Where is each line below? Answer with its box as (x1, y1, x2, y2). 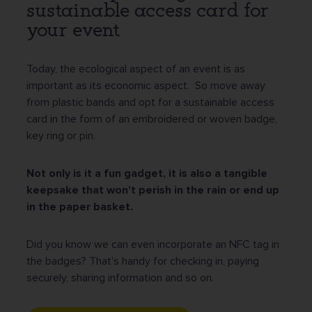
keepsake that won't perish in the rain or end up (26, 182, 279, 197)
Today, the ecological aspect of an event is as (26, 61, 245, 76)
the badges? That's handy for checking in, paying (26, 253, 259, 268)
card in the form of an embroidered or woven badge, (26, 111, 277, 126)
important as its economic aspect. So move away (26, 78, 265, 93)
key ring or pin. (26, 128, 95, 143)
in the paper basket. (26, 199, 133, 214)
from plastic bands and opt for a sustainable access (26, 95, 274, 109)
